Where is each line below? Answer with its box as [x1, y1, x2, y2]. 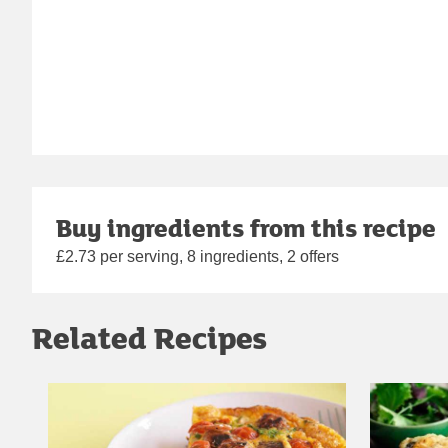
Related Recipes [32, 316, 267, 360]
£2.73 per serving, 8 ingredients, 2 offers [56, 248, 339, 266]
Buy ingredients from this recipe [56, 210, 436, 246]
